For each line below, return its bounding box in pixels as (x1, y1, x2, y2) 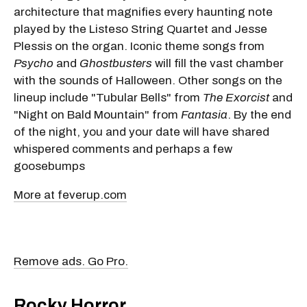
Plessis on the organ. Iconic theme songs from (14, 39, 265, 53)
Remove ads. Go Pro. (14, 254, 128, 268)
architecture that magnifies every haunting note (14, 5, 273, 19)
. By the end (228, 108, 291, 121)
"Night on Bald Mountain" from (14, 108, 181, 121)
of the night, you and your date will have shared (14, 125, 269, 138)
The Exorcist (203, 90, 269, 104)
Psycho (14, 56, 53, 70)
